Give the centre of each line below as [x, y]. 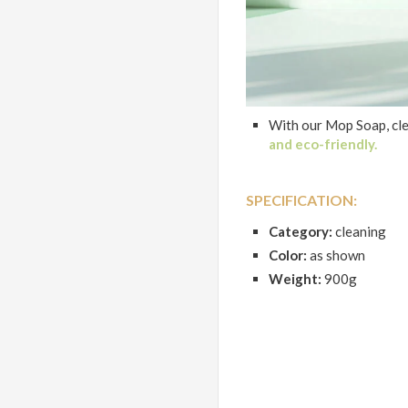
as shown [336, 255]
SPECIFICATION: [301, 199]
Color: [288, 255]
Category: [302, 231]
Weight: [296, 278]
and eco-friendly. [323, 143]
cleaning [361, 231]
